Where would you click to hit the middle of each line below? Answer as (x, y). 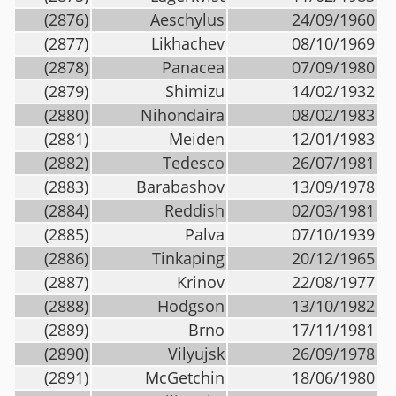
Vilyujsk (196, 354)
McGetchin (185, 377)
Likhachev (188, 43)
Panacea (193, 67)
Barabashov (180, 187)
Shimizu (195, 91)
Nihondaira (183, 115)
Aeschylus (187, 19)
